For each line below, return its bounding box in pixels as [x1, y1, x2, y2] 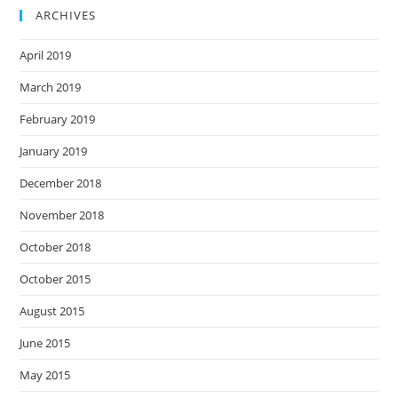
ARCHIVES [36, 7, 97, 23]
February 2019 [20, 111, 96, 127]
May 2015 [20, 367, 71, 383]
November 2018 [20, 207, 105, 223]
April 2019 [20, 47, 72, 63]
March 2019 [20, 79, 82, 95]
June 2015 [20, 335, 71, 351]
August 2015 [20, 303, 85, 319]
